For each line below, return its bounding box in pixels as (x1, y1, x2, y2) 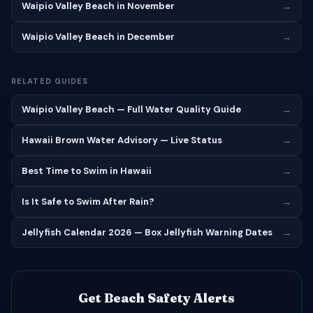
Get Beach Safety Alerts (78, 290, 235, 306)
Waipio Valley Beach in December (22, 31, 175, 43)
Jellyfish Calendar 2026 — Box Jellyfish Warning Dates (22, 226, 272, 238)
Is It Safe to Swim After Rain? (22, 196, 154, 208)
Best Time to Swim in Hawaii (22, 165, 152, 177)
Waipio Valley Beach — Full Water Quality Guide (22, 103, 241, 115)
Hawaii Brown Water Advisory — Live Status (22, 134, 222, 146)
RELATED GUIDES (11, 76, 89, 86)
